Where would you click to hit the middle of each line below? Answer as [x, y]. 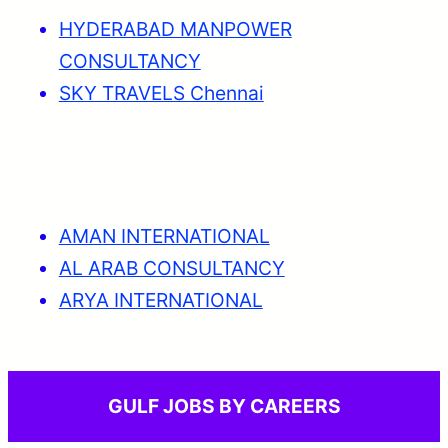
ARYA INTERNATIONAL [160, 299]
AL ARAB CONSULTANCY [171, 267]
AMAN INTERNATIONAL [164, 235]
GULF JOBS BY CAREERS [224, 406]
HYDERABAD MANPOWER [175, 29]
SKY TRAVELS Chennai [161, 93]
